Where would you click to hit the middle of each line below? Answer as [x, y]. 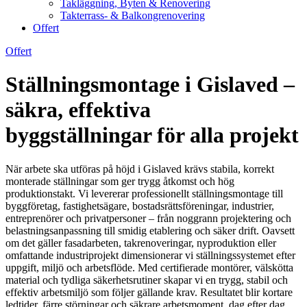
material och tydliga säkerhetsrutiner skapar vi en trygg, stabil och [147, 280]
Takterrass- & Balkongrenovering [133, 15]
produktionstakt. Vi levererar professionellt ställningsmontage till [144, 193]
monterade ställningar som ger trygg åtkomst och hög [120, 181]
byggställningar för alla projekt [152, 135]
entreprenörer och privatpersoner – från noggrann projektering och [148, 218]
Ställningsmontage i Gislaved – [150, 85]
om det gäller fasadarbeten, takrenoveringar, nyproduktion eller [141, 243]
